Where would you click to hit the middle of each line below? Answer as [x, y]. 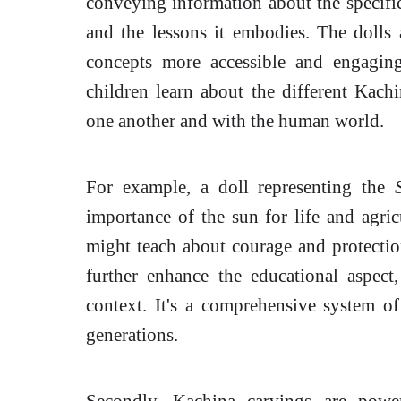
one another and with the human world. [235, 121]
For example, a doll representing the [240, 187]
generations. [132, 335]
